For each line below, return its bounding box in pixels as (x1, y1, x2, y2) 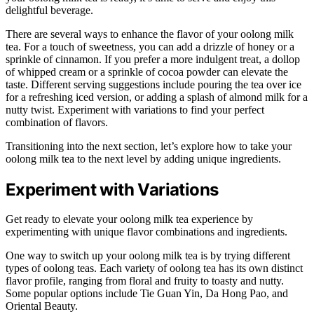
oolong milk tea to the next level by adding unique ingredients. (6, 152, 281, 165)
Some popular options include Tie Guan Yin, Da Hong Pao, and (6, 287, 288, 300)
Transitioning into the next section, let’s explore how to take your (6, 139, 292, 152)
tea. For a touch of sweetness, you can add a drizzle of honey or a (6, 40, 294, 53)
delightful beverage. (6, 4, 93, 16)
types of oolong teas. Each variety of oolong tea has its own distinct (6, 262, 303, 275)
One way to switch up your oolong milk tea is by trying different (6, 250, 290, 262)
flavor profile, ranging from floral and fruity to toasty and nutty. (6, 275, 284, 287)
